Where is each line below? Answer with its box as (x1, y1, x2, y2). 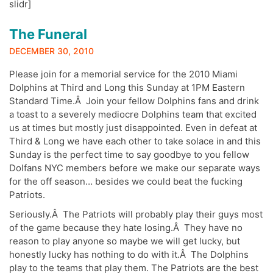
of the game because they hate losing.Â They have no (9, 222, 243, 234)
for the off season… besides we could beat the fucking (9, 175, 243, 188)
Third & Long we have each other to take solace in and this (9, 135, 261, 147)
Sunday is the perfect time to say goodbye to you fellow (9, 149, 249, 161)
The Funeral (9, 26, 87, 43)
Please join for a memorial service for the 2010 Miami (9, 68, 238, 80)
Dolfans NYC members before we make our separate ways (9, 162, 260, 174)
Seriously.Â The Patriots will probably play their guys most (9, 208, 263, 221)
